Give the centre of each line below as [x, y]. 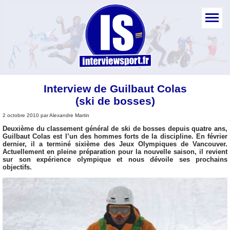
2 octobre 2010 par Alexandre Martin [46, 115]
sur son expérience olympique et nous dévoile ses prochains [115, 159]
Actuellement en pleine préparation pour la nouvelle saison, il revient [115, 151]
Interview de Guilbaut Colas [115, 88]
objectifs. [17, 167]
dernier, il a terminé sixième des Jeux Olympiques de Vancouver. [115, 144]
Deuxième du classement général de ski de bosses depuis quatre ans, [115, 128]
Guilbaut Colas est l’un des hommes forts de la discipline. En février [115, 136]
